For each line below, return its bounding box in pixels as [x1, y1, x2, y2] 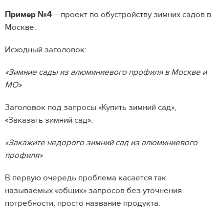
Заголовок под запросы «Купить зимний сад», [5, 102, 176, 112]
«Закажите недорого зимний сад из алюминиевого [5, 137, 197, 148]
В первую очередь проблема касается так [5, 173, 166, 183]
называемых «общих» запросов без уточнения [5, 185, 182, 196]
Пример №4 [5, 9, 52, 20]
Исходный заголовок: [5, 44, 87, 55]
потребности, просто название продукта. [5, 198, 160, 208]
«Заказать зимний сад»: [5, 115, 93, 125]
